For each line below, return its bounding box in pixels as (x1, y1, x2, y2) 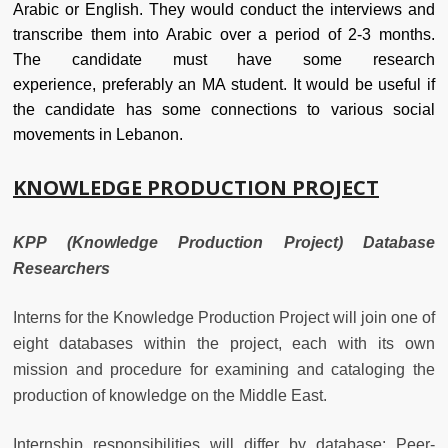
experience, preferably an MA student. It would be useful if (13, 75, 435, 93)
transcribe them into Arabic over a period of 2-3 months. (13, 25, 435, 43)
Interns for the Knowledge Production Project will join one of (13, 308, 435, 326)
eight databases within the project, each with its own (13, 334, 435, 352)
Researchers (13, 259, 110, 277)
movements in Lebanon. (13, 125, 183, 143)
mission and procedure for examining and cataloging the (13, 360, 435, 378)
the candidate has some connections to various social (13, 100, 435, 118)
